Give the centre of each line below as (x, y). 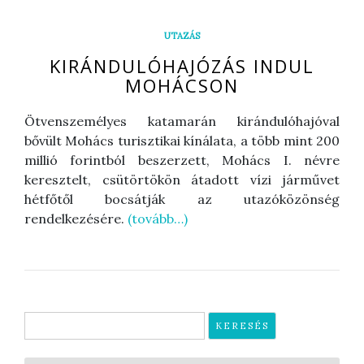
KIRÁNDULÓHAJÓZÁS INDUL (182, 65)
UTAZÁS (182, 35)
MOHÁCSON (182, 85)
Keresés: (50, 321)
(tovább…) (158, 218)
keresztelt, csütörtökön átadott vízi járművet (182, 179)
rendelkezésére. (76, 218)
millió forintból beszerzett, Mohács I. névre (182, 160)
